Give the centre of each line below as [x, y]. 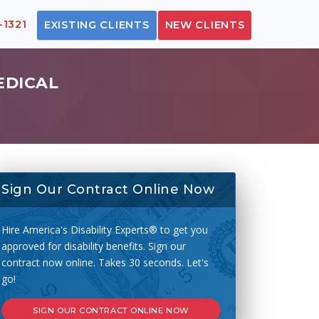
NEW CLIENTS [205, 25]
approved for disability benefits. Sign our [94, 246]
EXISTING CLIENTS [96, 25]
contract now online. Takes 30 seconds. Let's [105, 262]
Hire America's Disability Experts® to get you [105, 230]
